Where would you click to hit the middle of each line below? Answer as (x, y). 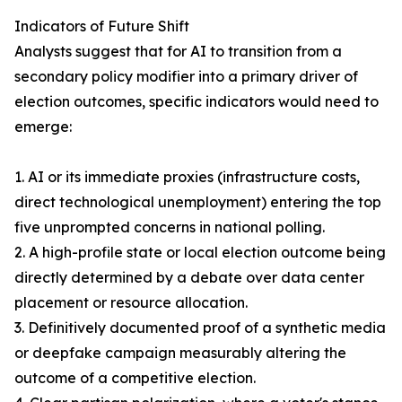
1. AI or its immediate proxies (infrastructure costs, (187, 177)
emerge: (43, 127)
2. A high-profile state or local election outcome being (200, 253)
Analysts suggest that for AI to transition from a (178, 52)
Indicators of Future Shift (102, 26)
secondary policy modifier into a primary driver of (186, 77)
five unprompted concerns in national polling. (170, 227)
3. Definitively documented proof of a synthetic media (200, 328)
